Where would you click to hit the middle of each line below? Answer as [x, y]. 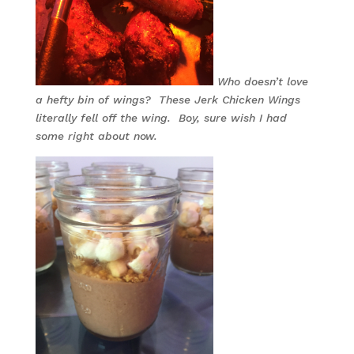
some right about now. [96, 136]
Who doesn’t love [262, 81]
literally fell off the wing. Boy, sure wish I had [161, 118]
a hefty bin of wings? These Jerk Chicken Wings [168, 100]
